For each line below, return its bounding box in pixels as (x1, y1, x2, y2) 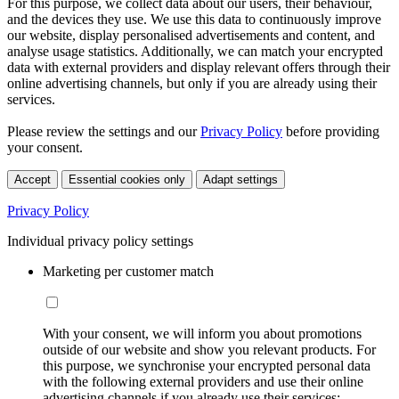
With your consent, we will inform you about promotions (43, 325, 362, 341)
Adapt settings (203, 172, 278, 186)
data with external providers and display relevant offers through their (7, 59, 390, 75)
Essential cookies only (69, 172, 185, 186)
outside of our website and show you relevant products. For (43, 341, 376, 357)
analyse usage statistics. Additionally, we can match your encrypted (7, 43, 383, 59)
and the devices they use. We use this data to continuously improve (7, 11, 381, 27)
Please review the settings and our (7, 123, 200, 139)
